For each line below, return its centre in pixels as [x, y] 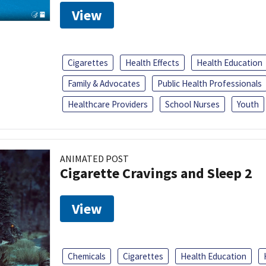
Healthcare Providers [108, 104]
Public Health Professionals [210, 83]
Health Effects [152, 62]
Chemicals [87, 256]
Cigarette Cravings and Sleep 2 [156, 173]
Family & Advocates [104, 83]
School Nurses [192, 104]
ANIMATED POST [94, 158]
